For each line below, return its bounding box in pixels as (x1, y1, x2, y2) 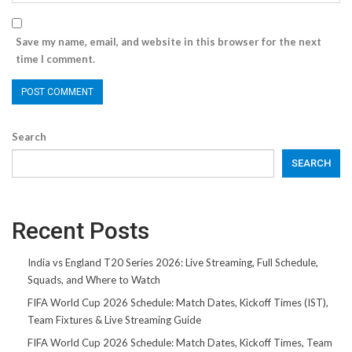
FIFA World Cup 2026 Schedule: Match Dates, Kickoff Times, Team (27, 335, 332, 349)
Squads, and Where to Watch (27, 273, 160, 286)
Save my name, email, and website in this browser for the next (16, 35, 321, 48)
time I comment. (16, 52, 95, 65)
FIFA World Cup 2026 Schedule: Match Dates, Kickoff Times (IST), (27, 295, 328, 309)
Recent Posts (12, 216, 149, 244)
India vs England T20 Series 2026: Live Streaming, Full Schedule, (27, 255, 318, 269)
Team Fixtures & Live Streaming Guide (27, 313, 201, 326)
